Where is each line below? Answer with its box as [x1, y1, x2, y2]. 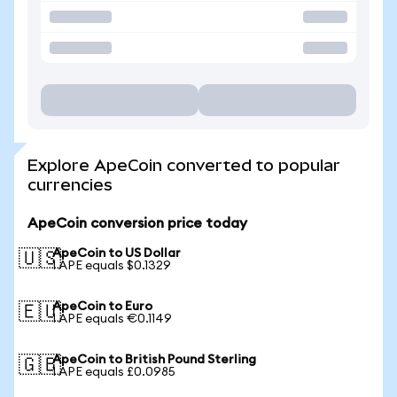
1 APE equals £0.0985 [52, 366, 175, 378]
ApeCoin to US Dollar [52, 247, 181, 260]
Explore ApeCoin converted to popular [27, 156, 340, 175]
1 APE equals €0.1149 [52, 313, 172, 325]
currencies [27, 175, 113, 194]
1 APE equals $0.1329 [52, 260, 171, 272]
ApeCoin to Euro [52, 300, 152, 313]
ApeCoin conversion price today [27, 216, 247, 230]
